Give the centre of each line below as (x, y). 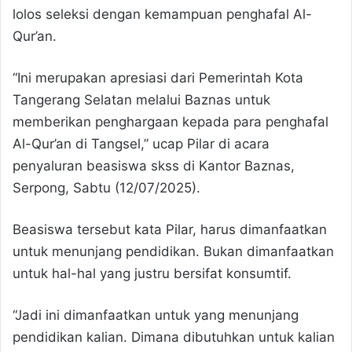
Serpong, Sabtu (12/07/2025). (106, 187)
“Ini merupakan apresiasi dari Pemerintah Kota (158, 77)
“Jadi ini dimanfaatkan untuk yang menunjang (156, 315)
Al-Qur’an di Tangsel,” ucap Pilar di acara (141, 143)
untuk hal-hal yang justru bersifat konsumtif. (152, 273)
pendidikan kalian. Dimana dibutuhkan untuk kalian (174, 337)
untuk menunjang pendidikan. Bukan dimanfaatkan (173, 251)
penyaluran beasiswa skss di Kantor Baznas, (154, 165)
